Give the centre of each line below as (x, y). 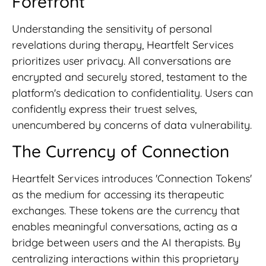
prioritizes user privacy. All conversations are (121, 61)
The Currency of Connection (121, 151)
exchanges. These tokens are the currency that (126, 211)
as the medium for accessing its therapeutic (118, 195)
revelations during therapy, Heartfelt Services (123, 45)
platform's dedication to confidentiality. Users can (132, 93)
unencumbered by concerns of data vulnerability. (132, 125)
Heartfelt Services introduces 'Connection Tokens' (132, 179)
